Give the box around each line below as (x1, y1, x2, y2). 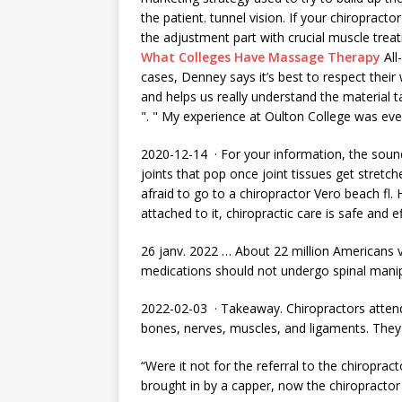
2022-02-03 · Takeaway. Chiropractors (141, 300, 369, 317)
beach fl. (345, 185, 397, 202)
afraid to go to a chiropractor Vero (141, 185, 345, 202)
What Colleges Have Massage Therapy (141, 48, 380, 66)
